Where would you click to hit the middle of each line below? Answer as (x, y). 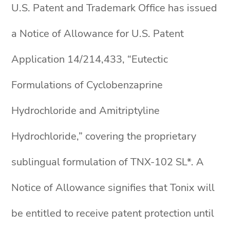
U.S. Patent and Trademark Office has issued (114, 8)
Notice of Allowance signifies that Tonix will (113, 188)
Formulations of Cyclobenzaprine (87, 85)
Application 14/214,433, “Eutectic (90, 59)
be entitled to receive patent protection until (113, 213)
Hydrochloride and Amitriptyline (86, 111)
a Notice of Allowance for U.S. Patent (98, 34)
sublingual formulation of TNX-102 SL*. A (108, 162)
